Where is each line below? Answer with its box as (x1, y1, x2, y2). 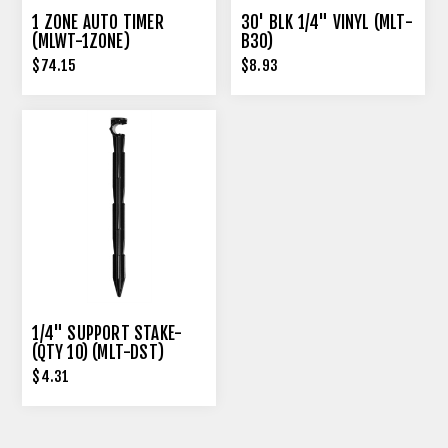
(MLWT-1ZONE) (32, 30, 130, 52)
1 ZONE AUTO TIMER (32, 11, 164, 33)
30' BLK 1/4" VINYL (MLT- (241, 11, 413, 33)
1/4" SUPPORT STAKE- (32, 323, 183, 345)
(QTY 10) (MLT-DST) (32, 342, 165, 364)
